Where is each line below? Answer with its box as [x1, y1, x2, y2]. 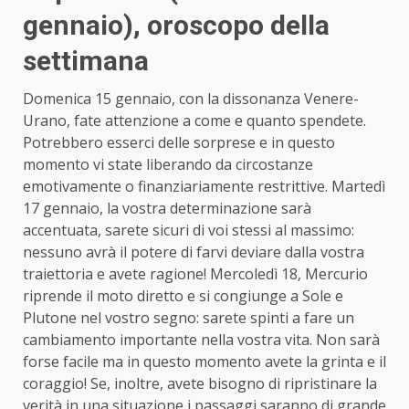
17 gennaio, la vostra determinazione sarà [23, 197, 311, 218]
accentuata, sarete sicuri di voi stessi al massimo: [23, 219, 354, 240]
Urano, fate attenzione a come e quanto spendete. [23, 110, 366, 131]
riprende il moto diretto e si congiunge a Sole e [23, 285, 343, 306]
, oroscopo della [133, 8, 330, 41]
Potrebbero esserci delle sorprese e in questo [23, 131, 335, 152]
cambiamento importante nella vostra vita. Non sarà [23, 329, 380, 350]
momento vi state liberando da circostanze [23, 153, 313, 174]
